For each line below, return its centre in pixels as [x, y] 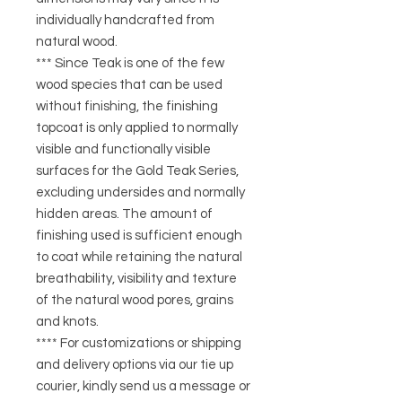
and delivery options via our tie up [135, 365]
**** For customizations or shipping [139, 344]
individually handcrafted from [125, 21]
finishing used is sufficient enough [139, 236]
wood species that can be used [129, 85]
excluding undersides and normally [140, 193]
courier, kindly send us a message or [143, 387]
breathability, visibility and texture [136, 279]
